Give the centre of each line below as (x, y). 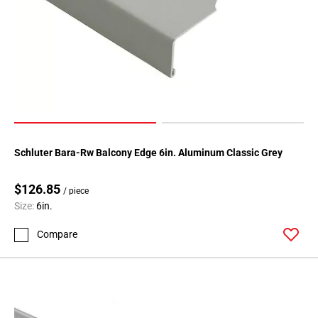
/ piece (76, 191)
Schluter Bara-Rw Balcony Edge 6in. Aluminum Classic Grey (148, 153)
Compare (57, 235)
